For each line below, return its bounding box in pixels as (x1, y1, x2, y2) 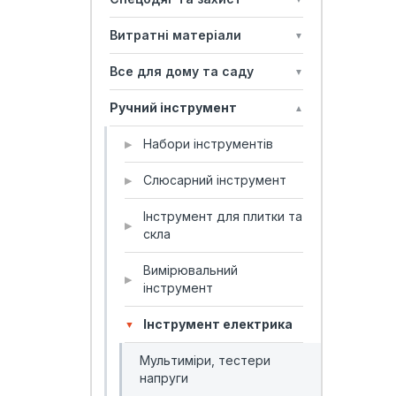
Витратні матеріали (110, 27, 241, 42)
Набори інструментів (143, 136, 273, 151)
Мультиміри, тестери (140, 353, 270, 368)
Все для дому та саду (110, 64, 254, 79)
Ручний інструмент (110, 100, 237, 115)
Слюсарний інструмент (143, 172, 286, 187)
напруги (140, 370, 188, 385)
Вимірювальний (143, 263, 238, 278)
